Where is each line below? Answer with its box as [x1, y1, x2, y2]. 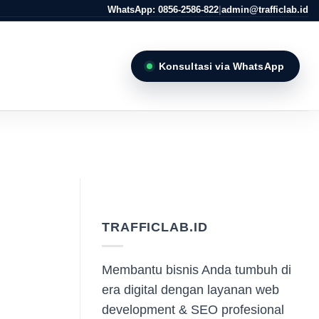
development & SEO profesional [102, 302, 284, 317]
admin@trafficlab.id [221, 4, 308, 15]
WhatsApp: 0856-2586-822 [108, 4, 219, 15]
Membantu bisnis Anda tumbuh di [102, 262, 291, 277]
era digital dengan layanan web [102, 282, 279, 297]
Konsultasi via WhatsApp [158, 60, 284, 72]
